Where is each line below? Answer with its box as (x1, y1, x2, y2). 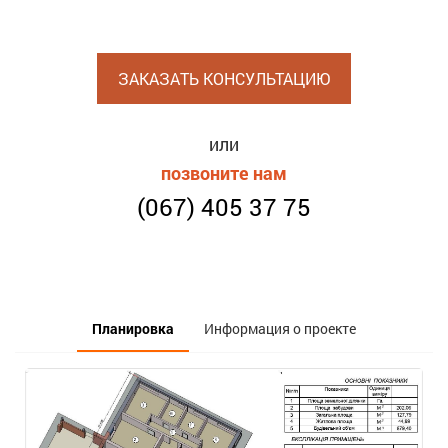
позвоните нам (161, 161, 287, 186)
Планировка (92, 319, 174, 339)
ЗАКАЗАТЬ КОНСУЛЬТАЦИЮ (118, 68, 330, 90)
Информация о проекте (204, 319, 356, 339)
